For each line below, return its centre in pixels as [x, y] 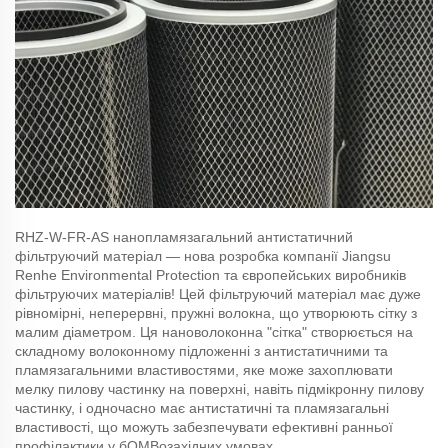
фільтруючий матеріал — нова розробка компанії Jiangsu [203, 255]
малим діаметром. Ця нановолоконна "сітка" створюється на [214, 331]
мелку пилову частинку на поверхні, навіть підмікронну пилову [219, 388]
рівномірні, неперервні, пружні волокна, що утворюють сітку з [216, 312]
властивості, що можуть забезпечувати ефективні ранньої [204, 426]
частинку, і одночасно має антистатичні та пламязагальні [202, 407]
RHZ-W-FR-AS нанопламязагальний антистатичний [184, 236]
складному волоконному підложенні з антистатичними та [201, 350]
